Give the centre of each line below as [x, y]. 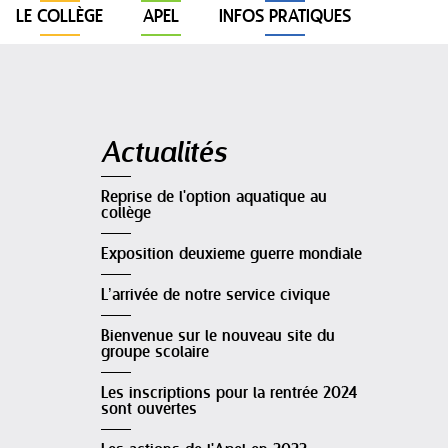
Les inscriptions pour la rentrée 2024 [229, 393]
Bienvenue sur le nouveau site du [218, 336]
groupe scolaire [155, 352]
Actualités [164, 151]
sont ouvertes [149, 409]
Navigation [130, 135]
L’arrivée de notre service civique [215, 295]
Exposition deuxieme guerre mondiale [231, 254]
